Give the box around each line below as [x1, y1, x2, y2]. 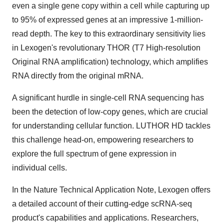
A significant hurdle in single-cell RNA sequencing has [12, 93, 204, 102]
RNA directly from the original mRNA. [12, 71, 143, 80]
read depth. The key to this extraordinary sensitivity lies [12, 29, 205, 38]
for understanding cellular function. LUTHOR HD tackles [12, 121, 210, 130]
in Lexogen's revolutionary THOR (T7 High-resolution [12, 43, 200, 52]
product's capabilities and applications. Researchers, [12, 213, 198, 222]
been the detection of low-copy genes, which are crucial [12, 107, 208, 116]
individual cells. [12, 163, 67, 172]
